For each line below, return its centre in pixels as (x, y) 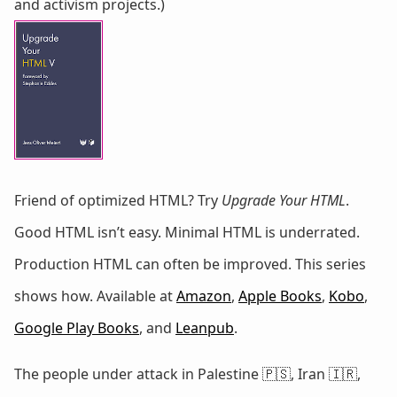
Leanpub (205, 328)
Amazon (204, 296)
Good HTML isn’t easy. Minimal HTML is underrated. (187, 233)
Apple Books (280, 296)
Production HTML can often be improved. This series (190, 265)
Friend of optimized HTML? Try (118, 201)
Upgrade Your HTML (284, 201)
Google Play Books (77, 328)
